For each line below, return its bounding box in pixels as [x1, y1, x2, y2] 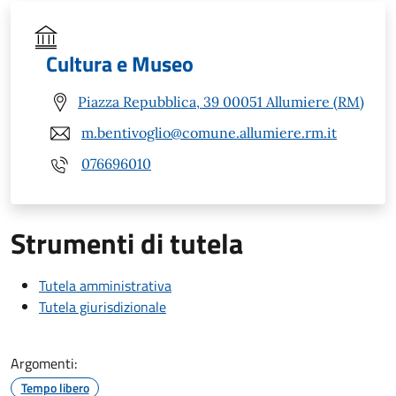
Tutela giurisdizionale [39, 295, 166, 317]
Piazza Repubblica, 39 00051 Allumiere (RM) [78, 93, 364, 111]
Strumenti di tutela [11, 221, 243, 264]
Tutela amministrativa [39, 274, 171, 296]
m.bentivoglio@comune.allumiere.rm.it [81, 124, 337, 142]
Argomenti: [11, 352, 77, 374]
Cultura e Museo [46, 47, 194, 80]
